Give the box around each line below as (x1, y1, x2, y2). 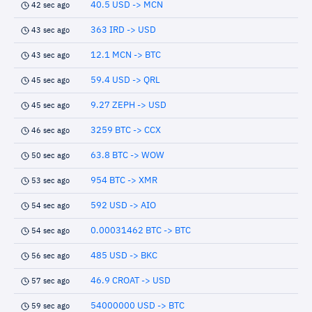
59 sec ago (31, 302, 70, 310)
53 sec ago (31, 177, 70, 185)
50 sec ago (31, 152, 70, 159)
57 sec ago (31, 277, 70, 285)
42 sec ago (31, 1, 70, 9)
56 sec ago (31, 252, 70, 260)
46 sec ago (31, 127, 70, 134)
